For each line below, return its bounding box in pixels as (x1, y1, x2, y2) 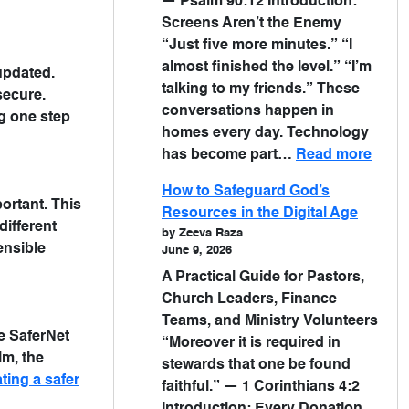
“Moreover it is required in (162, 336, 341, 351)
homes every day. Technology (162, 126, 369, 141)
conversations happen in (162, 104, 334, 119)
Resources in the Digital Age (162, 206, 358, 221)
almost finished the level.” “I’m (162, 60, 372, 75)
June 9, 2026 (162, 245, 232, 257)
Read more (296, 148, 372, 163)
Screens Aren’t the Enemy (162, 16, 341, 31)
